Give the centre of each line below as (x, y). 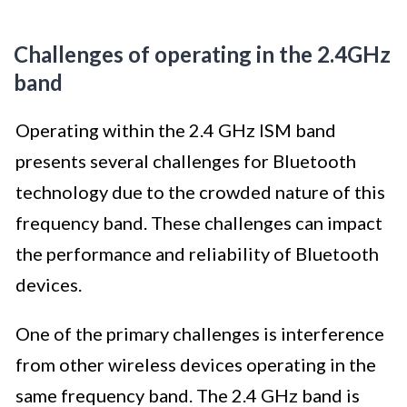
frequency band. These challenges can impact (199, 223)
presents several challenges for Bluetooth (186, 161)
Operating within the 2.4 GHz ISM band (176, 130)
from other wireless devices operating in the (196, 365)
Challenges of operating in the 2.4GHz (202, 55)
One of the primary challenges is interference (200, 334)
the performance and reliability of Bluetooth (197, 254)
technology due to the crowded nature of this (200, 192)
